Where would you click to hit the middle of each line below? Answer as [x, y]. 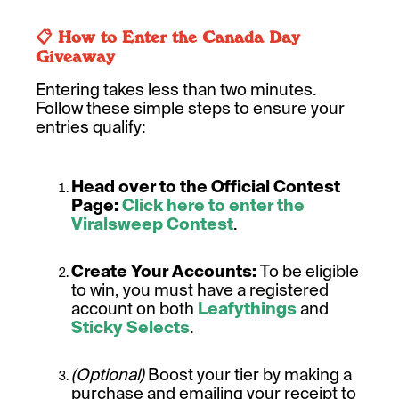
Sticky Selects [130, 328]
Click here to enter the [213, 206]
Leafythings [247, 309]
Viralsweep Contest [152, 224]
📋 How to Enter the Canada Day [168, 37]
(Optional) [108, 375]
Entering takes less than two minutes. [176, 90]
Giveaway [75, 57]
